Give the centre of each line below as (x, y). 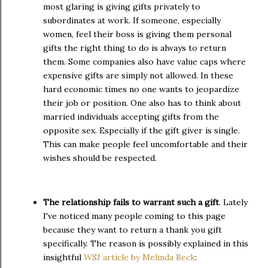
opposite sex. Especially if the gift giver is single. (141, 130)
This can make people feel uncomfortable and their (145, 144)
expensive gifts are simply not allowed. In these (138, 75)
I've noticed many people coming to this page (134, 216)
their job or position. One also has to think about (142, 103)
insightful (62, 257)
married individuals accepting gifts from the (131, 116)
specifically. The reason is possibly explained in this (146, 243)
